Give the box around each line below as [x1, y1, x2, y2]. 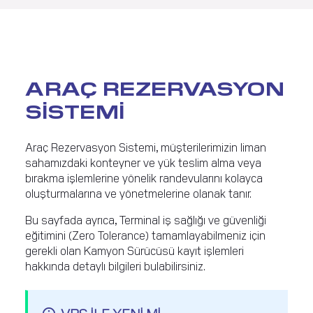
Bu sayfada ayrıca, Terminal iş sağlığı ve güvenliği [25, 212, 266, 227]
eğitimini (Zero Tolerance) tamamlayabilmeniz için [25, 228, 265, 242]
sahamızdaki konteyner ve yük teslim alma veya [25, 155, 261, 170]
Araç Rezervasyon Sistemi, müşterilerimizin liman [25, 140, 266, 154]
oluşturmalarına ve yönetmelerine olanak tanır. [25, 186, 252, 201]
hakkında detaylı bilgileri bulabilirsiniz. [25, 259, 205, 273]
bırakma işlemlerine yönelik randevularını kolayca [25, 170, 263, 185]
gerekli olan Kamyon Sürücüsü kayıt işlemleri [25, 243, 244, 258]
